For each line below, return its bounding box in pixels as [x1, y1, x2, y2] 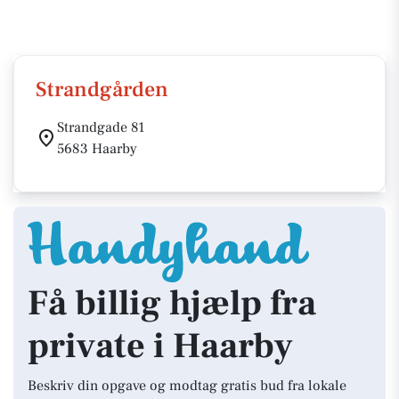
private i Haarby [28, 323, 293, 369]
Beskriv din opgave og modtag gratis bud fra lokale [28, 377, 346, 395]
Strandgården [36, 76, 168, 103]
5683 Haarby [57, 140, 137, 158]
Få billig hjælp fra [28, 281, 316, 326]
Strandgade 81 [57, 118, 145, 136]
